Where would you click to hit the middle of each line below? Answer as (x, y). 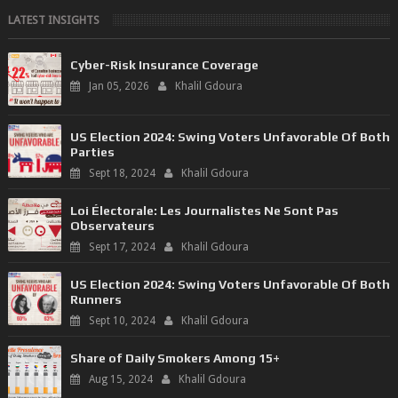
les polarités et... (125, 12)
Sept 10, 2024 (122, 320)
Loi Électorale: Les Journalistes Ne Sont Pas (204, 210)
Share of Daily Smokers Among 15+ (175, 358)
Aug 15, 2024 (120, 379)
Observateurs (112, 225)
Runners (96, 299)
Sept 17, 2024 (122, 247)
